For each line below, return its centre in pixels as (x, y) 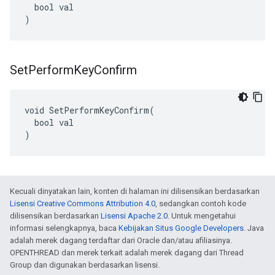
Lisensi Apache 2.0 (134, 216)
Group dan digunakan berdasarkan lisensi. (85, 265)
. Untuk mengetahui (202, 216)
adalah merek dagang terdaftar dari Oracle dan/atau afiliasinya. (121, 240)
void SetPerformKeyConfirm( (90, 110)
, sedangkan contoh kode (201, 203)
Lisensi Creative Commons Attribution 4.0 (83, 203)
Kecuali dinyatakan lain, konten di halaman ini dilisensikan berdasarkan (135, 191)
